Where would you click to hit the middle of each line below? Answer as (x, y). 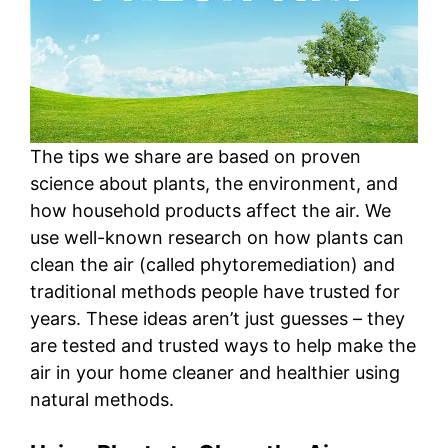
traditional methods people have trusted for (215, 291)
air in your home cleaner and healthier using (215, 372)
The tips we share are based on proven (195, 156)
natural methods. (102, 399)
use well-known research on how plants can (217, 237)
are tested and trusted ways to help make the (223, 345)
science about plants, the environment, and (214, 183)
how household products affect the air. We (210, 210)
